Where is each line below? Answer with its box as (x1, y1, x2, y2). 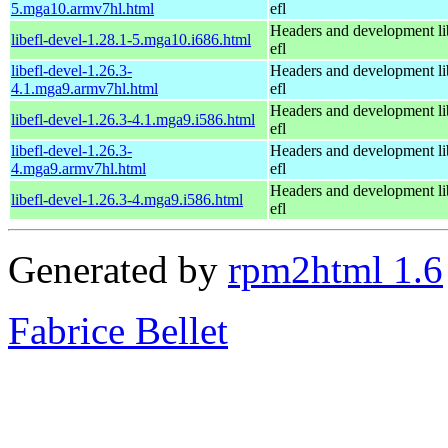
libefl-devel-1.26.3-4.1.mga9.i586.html (11, 110, 255, 128)
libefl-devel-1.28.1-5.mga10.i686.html (11, 30, 251, 48)
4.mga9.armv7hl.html (11, 159, 146, 177)
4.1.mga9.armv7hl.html (11, 79, 158, 97)
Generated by (8, 247, 228, 291)
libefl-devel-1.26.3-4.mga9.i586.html (11, 190, 243, 208)
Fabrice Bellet (8, 308, 228, 352)
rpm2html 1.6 (228, 247, 443, 291)
